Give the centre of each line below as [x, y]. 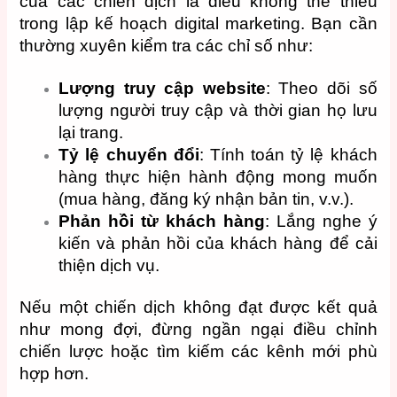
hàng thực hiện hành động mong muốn [218, 177]
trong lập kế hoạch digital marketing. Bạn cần [198, 23]
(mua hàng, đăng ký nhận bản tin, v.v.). [206, 199]
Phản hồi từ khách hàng [162, 222]
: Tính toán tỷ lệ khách [288, 155]
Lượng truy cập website [162, 89]
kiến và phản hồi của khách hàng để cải [218, 244]
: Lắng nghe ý [321, 222]
